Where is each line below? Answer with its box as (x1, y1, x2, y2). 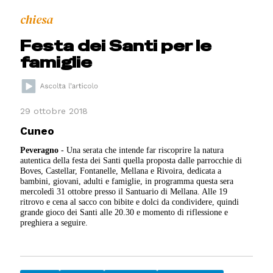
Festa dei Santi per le (20, 36, 212, 55)
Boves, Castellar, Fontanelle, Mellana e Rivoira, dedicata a (20, 166, 222, 176)
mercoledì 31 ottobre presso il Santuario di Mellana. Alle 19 (20, 186, 228, 197)
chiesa (20, 10, 54, 28)
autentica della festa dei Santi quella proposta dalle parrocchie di (20, 155, 243, 166)
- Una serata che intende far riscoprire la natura (58, 145, 224, 155)
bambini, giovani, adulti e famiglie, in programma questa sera (20, 176, 234, 186)
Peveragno (20, 145, 59, 155)
